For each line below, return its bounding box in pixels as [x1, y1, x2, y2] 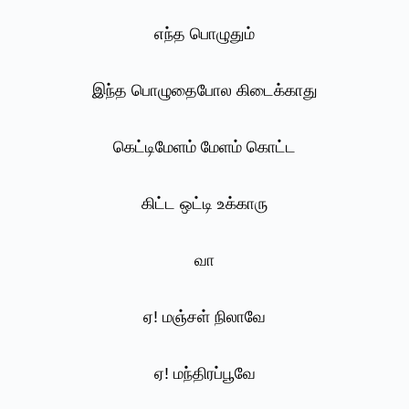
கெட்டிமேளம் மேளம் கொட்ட [113, 138, 296, 157]
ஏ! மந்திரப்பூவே [153, 364, 256, 383]
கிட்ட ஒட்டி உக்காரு [142, 194, 267, 214]
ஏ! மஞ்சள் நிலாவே [143, 308, 266, 327]
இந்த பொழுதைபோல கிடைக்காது [91, 81, 318, 100]
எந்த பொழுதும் [154, 25, 255, 44]
